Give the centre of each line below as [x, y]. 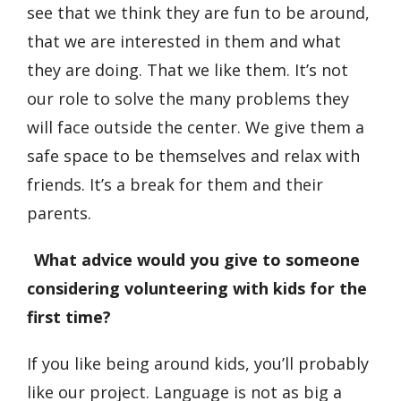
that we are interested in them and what [184, 42]
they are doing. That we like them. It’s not [188, 70]
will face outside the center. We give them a [196, 128]
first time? [69, 317]
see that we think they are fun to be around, [198, 13]
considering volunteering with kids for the [197, 289]
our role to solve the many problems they [188, 99]
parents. [61, 213]
